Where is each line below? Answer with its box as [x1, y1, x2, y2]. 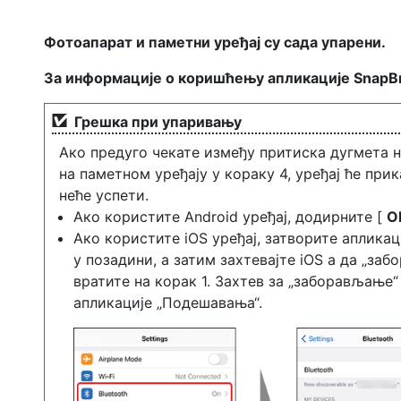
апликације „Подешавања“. [73, 293, 262, 311]
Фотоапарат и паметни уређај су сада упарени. [44, 32, 386, 51]
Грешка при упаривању [74, 112, 242, 131]
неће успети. [59, 185, 149, 204]
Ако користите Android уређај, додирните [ [73, 207, 387, 226]
